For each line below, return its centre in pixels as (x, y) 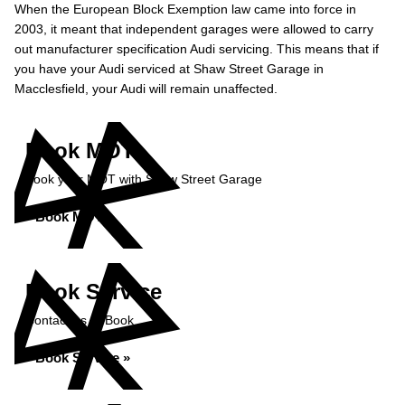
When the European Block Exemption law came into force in (185, 9)
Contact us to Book (80, 320)
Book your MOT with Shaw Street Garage (144, 179)
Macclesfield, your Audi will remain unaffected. (146, 89)
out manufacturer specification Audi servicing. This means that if (197, 49)
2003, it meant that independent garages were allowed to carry (194, 29)
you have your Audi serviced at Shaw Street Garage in (169, 69)
